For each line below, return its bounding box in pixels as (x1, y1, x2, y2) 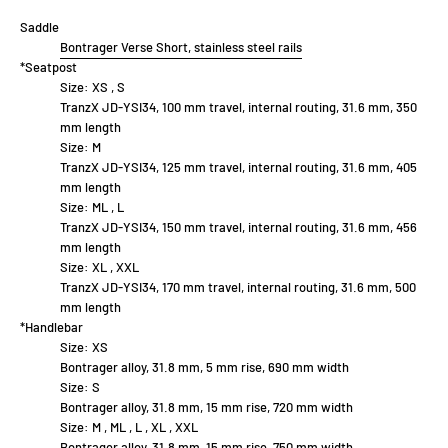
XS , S (92, 79, 125, 96)
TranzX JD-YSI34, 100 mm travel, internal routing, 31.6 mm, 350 (60, 99, 417, 116)
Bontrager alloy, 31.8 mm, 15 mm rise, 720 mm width (60, 399, 353, 416)
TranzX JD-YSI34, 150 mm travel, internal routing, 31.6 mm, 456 (60, 219, 417, 236)
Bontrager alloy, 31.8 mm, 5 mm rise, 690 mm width (60, 359, 349, 376)
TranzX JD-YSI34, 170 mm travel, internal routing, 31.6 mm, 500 (60, 279, 416, 296)
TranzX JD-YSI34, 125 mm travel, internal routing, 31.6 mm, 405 (60, 159, 417, 176)
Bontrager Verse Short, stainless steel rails (60, 39, 302, 56)
